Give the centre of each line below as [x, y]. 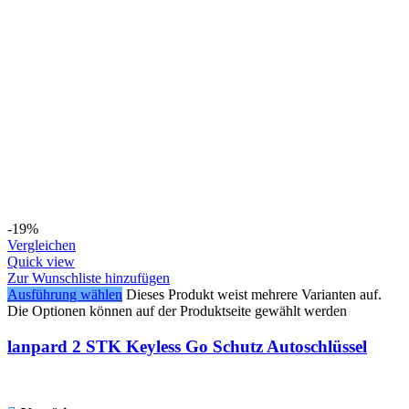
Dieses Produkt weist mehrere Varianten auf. [254, 295]
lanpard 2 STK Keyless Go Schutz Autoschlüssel [187, 346]
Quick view [41, 262]
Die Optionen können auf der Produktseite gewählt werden [177, 311]
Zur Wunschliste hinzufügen [89, 278]
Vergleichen [42, 246]
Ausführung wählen [65, 295]
